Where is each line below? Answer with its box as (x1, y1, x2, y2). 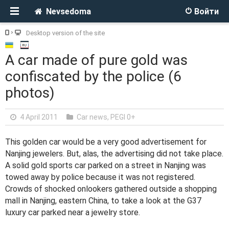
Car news (77, 113, 107, 121)
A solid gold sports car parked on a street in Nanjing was (5, 161, 206, 170)
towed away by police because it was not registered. (5, 172, 195, 182)
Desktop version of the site (26, 29, 105, 37)
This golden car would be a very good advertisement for (5, 137, 207, 147)
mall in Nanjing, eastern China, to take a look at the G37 (5, 196, 201, 205)
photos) (5, 84, 55, 101)
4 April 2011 (20, 113, 58, 121)
